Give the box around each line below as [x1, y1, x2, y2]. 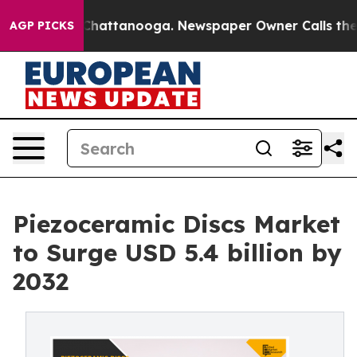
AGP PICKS [10, 18, 74, 33]
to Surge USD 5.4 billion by [13, 237, 342, 268]
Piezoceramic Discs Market [13, 209, 340, 239]
